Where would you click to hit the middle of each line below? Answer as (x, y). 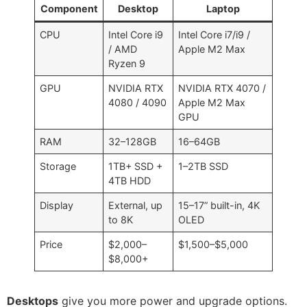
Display (57, 205)
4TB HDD (130, 180)
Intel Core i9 (136, 34)
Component (69, 8)
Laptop (223, 8)
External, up (136, 205)
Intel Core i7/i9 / (214, 34)
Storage (58, 166)
